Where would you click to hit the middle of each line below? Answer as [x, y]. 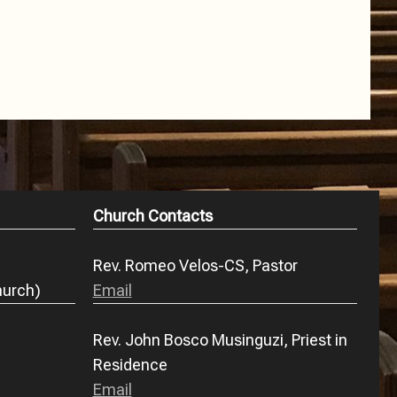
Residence [130, 365]
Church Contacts [152, 216]
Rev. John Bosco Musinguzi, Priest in [220, 340]
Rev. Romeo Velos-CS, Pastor [195, 266]
